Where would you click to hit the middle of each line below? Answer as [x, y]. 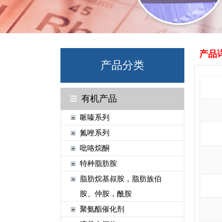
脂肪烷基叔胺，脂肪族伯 [120, 179]
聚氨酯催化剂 [102, 209]
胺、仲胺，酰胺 [106, 194]
